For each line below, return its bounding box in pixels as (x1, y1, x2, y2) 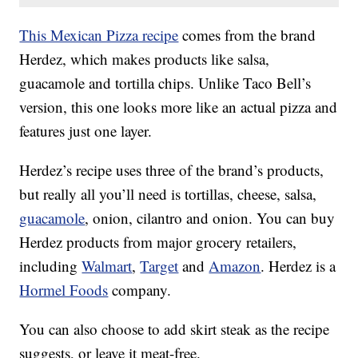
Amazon (209, 256, 261, 276)
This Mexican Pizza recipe (19, 25, 179, 46)
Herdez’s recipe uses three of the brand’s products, (19, 160, 324, 181)
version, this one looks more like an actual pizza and (19, 97, 338, 117)
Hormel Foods (19, 280, 109, 300)
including (19, 256, 82, 276)
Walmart (82, 256, 133, 276)
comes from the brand (178, 25, 316, 46)
